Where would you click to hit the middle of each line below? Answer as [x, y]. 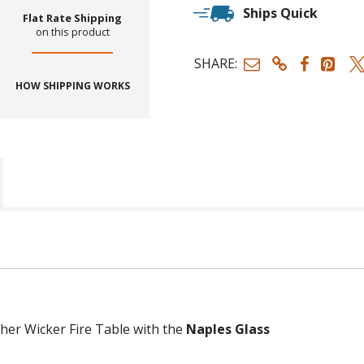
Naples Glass [227, 329]
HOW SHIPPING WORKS [72, 86]
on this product [72, 32]
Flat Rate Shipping [73, 18]
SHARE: [216, 64]
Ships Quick [280, 13]
